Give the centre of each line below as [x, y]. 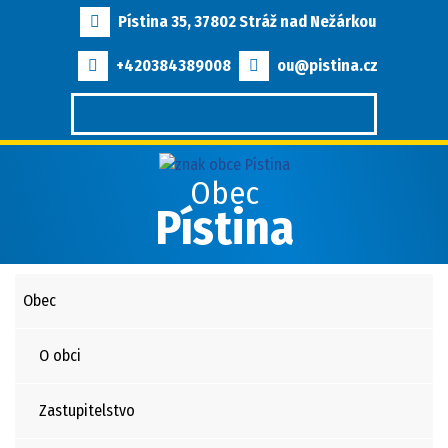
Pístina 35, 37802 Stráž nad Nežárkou [247, 21]
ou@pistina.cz [327, 65]
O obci [60, 355]
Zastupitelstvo [87, 410]
